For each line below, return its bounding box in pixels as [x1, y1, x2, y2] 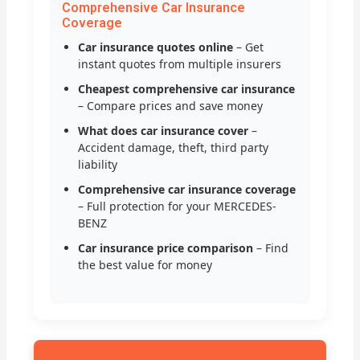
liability [78, 157, 118, 173]
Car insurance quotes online [78, 39, 234, 55]
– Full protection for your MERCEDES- [78, 198, 277, 215]
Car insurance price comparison [78, 240, 254, 256]
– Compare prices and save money [78, 98, 264, 114]
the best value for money [78, 257, 213, 273]
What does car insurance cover [78, 123, 249, 139]
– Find [253, 240, 289, 256]
